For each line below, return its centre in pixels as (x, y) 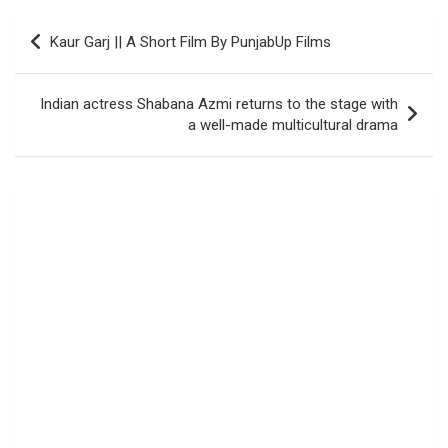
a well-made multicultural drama (293, 125)
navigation (72, 58)
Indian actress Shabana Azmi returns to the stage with (219, 104)
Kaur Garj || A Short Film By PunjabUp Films (190, 42)
